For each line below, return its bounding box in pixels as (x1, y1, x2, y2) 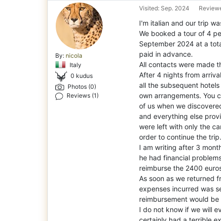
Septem (139, 39, 164, 48)
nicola (66, 51, 82, 59)
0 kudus (71, 72, 93, 80)
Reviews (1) (65, 92, 99, 100)
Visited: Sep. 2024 (139, 4, 189, 12)
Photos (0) (66, 82, 96, 90)
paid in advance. (139, 49, 193, 58)
